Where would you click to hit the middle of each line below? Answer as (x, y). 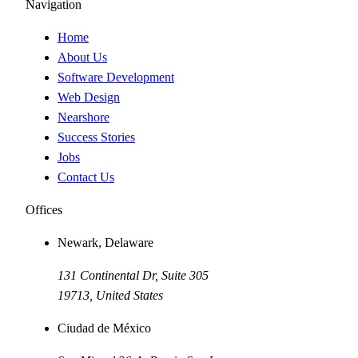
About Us (82, 57)
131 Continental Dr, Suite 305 (133, 275)
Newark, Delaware (105, 242)
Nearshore (84, 117)
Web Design (89, 97)
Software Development (116, 77)
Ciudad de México (104, 328)
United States (129, 295)
